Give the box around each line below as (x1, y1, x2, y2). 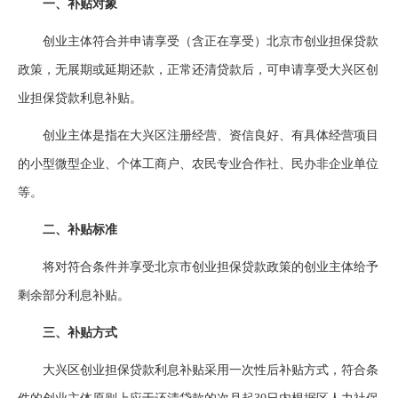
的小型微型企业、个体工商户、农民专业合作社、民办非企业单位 (18, 157, 378, 171)
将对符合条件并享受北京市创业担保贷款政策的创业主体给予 (18, 260, 378, 274)
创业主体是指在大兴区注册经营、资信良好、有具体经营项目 (18, 129, 378, 142)
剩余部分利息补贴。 (18, 289, 130, 302)
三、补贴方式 (18, 326, 117, 339)
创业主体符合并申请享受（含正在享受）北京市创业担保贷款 (18, 35, 378, 48)
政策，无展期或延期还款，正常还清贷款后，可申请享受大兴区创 (18, 63, 378, 76)
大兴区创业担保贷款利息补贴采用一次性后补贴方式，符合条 (18, 363, 378, 377)
